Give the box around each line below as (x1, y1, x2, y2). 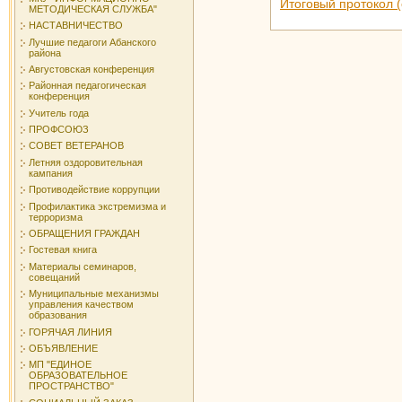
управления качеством (29, 299, 134, 310)
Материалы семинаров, (29, 260, 136, 272)
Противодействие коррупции (29, 184, 160, 196)
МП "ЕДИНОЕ (29, 359, 92, 371)
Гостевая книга (29, 244, 97, 256)
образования (29, 310, 87, 321)
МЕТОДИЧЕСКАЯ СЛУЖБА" (29, 3, 157, 14)
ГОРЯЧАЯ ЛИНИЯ (29, 326, 112, 337)
